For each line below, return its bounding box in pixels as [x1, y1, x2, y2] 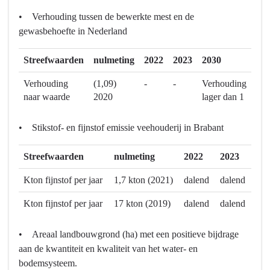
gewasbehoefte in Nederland [19, 26, 130, 37]
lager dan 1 [202, 92, 244, 102]
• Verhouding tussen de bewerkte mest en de [19, 11, 194, 22]
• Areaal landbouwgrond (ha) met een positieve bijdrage [19, 229, 239, 240]
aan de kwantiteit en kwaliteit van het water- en [19, 243, 198, 254]
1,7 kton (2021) [114, 175, 173, 186]
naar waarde [24, 92, 70, 102]
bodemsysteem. [19, 258, 80, 269]
